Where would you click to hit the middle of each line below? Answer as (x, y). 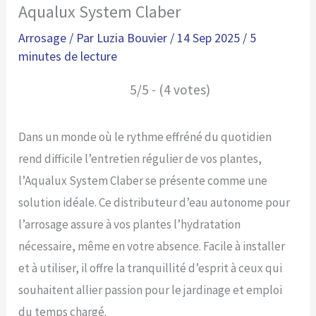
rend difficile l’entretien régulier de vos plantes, (140, 159)
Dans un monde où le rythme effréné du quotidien (145, 137)
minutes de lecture (68, 56)
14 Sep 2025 (210, 38)
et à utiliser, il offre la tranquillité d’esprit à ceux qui (151, 268)
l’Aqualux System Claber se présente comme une (143, 181)
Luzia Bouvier (134, 38)
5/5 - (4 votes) (170, 90)
